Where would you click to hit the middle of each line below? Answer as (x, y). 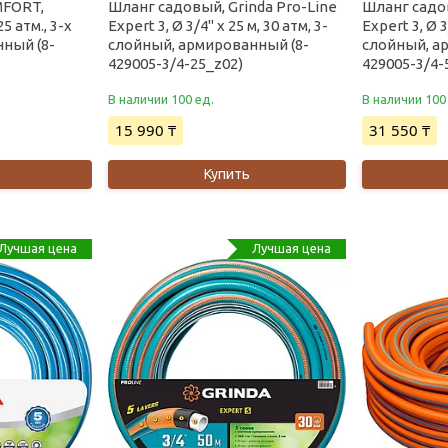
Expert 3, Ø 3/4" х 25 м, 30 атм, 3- (218, 25)
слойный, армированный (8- (209, 44)
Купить (226, 173)
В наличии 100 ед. (161, 98)
